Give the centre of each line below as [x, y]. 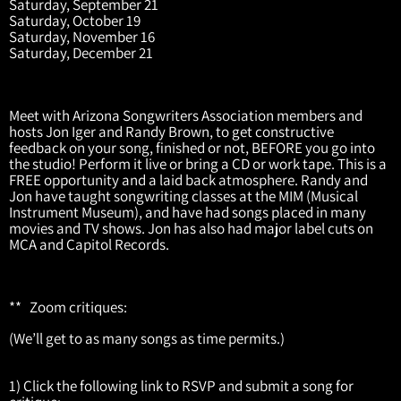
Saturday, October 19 [76, 20]
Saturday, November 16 [83, 36]
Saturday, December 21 [82, 52]
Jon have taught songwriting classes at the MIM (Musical [183, 196]
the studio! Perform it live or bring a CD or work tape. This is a [198, 163]
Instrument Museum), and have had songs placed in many [188, 212]
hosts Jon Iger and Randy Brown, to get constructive [171, 131]
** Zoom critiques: [71, 307]
